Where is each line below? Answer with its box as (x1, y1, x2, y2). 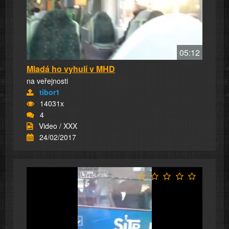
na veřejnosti (27, 75, 68, 86)
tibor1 (39, 86, 60, 97)
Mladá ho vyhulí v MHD (27, 62, 115, 75)
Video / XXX (39, 120, 77, 131)
